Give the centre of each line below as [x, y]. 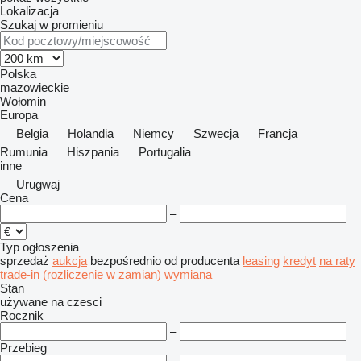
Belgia [32, 133]
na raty [337, 261]
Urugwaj [38, 184]
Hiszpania [93, 152]
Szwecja [216, 133]
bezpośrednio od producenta [165, 261]
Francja [278, 133]
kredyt [299, 261]
